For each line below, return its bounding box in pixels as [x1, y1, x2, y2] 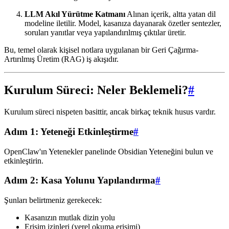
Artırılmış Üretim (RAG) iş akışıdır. [4, 55, 119, 64]
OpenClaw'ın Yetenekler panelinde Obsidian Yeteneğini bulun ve [4, 147, 213, 156]
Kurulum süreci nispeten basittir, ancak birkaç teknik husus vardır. [4, 107, 216, 117]
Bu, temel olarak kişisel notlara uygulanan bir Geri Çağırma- [4, 45, 198, 55]
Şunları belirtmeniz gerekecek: [4, 196, 102, 205]
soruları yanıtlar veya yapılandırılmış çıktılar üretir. [25, 28, 186, 37]
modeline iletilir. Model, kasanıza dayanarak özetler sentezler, [25, 19, 221, 28]
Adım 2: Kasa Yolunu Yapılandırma [4, 175, 155, 186]
